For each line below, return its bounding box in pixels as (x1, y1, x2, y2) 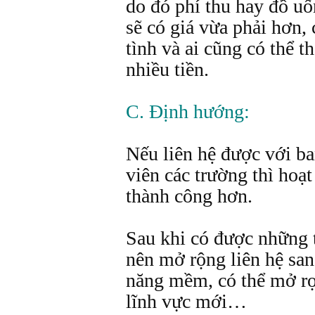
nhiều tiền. (126, 58, 209, 80)
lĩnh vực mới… (126, 290, 247, 312)
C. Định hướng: (126, 101, 250, 122)
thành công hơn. (126, 185, 252, 207)
